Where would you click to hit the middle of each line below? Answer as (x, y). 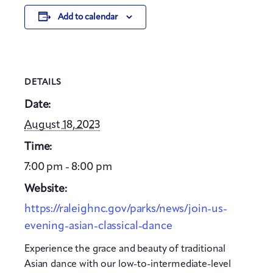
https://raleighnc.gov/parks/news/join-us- (126, 209)
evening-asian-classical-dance (98, 226)
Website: (46, 189)
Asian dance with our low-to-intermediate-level (128, 264)
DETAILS (43, 83)
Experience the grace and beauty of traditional (125, 249)
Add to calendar (87, 17)
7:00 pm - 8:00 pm (68, 167)
